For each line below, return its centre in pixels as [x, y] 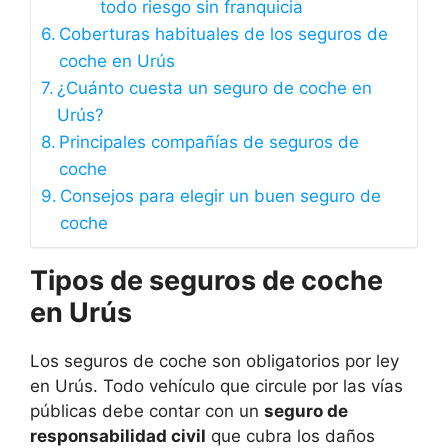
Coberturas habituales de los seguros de [224, 34]
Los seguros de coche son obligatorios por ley [214, 361]
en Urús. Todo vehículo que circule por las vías [216, 386]
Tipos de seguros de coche [206, 281]
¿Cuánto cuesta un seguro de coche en [215, 88]
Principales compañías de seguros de [209, 142]
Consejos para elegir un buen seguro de [221, 196]
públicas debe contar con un [147, 411]
